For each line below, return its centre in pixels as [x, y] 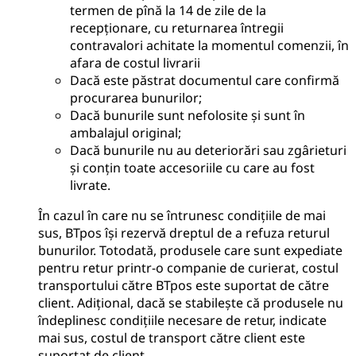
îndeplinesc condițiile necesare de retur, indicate [182, 320]
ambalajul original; [126, 132]
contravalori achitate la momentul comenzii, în [209, 45]
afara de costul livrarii [135, 62]
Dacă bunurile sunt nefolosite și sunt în [188, 115]
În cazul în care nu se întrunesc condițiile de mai [182, 215]
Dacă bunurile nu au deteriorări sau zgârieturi [208, 150]
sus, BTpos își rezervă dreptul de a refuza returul [184, 232]
